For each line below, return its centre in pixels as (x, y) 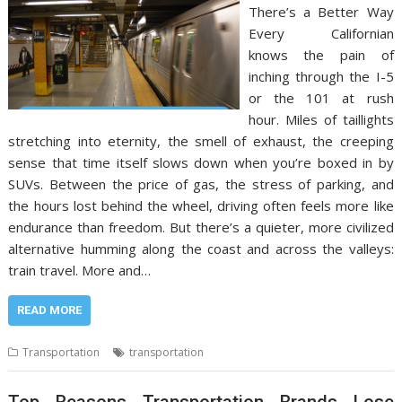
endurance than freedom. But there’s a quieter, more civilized (201, 227)
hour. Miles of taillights (321, 120)
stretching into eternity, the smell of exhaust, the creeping (201, 141)
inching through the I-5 (321, 77)
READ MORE (50, 310)
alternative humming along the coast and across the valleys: (201, 249)
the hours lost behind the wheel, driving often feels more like (201, 206)
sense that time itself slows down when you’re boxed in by (201, 163)
